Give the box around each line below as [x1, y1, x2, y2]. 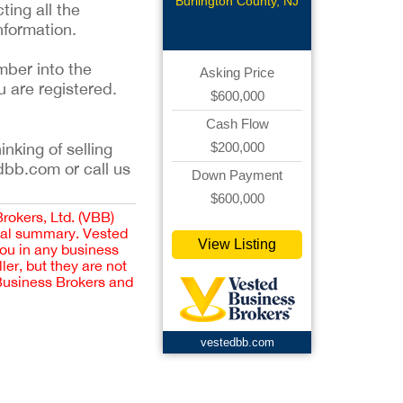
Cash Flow [205, 116, 269, 131]
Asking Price [200, 65, 274, 80]
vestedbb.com [200, 336, 274, 349]
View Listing [198, 237, 276, 252]
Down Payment [192, 167, 282, 183]
